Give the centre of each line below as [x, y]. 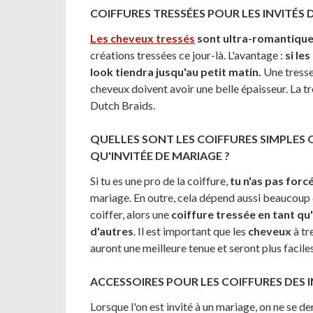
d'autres [112, 231]
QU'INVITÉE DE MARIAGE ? [160, 155]
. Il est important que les [191, 231]
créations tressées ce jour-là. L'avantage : [188, 55]
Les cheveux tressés [143, 38]
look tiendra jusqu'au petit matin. [176, 72]
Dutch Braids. [123, 105]
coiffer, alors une [131, 214]
